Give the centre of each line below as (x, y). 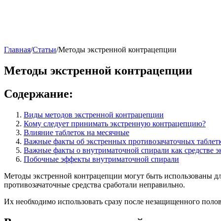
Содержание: (38, 93)
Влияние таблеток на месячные (76, 132)
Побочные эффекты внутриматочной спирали (101, 159)
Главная (17, 50)
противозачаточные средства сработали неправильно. (94, 184)
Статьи (44, 50)
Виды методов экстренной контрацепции (94, 114)
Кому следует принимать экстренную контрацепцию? (115, 123)
